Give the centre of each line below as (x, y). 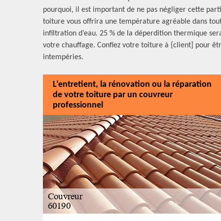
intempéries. (63, 57)
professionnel (78, 105)
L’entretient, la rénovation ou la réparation (132, 84)
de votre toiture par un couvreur (113, 95)
